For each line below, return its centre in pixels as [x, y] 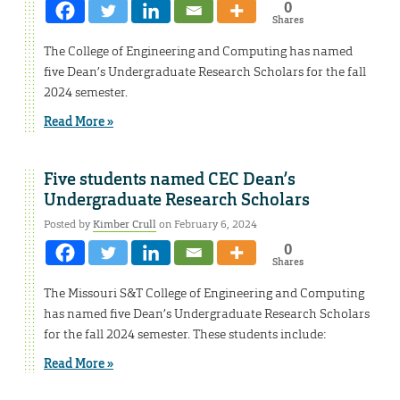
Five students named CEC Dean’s [170, 179]
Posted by [68, 224]
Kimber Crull [125, 224]
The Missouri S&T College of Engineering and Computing [204, 292]
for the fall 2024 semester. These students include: [186, 333]
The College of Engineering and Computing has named [198, 51]
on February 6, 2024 [207, 224]
